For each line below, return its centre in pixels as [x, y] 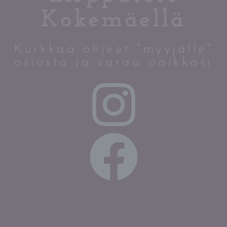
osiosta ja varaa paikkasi [113, 63]
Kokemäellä [113, 21]
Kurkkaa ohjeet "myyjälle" [113, 50]
